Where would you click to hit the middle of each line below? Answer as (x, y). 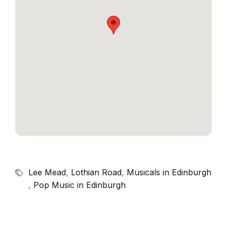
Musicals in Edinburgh (169, 172)
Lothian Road (96, 172)
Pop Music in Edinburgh (80, 185)
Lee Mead (47, 172)
